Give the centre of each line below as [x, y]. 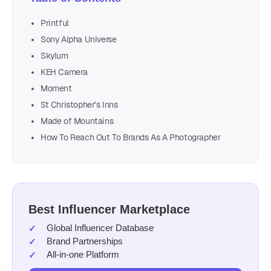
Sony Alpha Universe [79, 39]
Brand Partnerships [85, 241]
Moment [56, 88]
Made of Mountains [77, 121]
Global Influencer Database [100, 227]
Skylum [54, 55]
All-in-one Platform [83, 254]
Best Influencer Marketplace [109, 209]
